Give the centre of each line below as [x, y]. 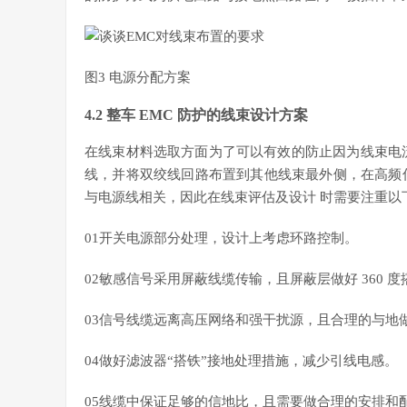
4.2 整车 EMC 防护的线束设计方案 [196, 115]
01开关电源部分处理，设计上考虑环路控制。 [221, 238]
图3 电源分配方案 [138, 77]
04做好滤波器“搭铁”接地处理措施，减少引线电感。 [241, 361]
